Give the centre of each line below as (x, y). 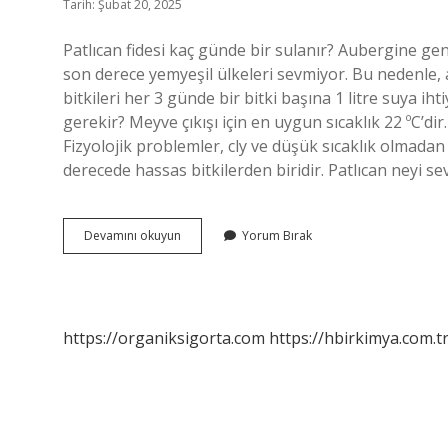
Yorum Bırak (277, 235)
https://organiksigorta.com (164, 338)
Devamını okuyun (132, 235)
